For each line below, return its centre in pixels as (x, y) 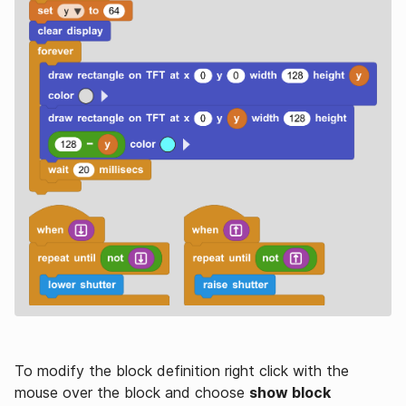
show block (290, 392)
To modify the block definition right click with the (182, 370)
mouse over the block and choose (132, 392)
